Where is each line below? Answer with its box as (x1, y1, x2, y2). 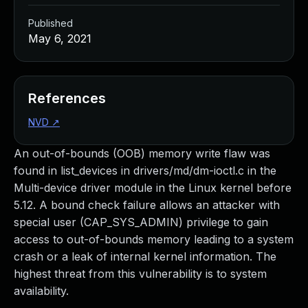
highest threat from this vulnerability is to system (14, 267, 267, 280)
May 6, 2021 (28, 32, 91, 45)
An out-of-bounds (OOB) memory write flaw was (14, 146, 270, 160)
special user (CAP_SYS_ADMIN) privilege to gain (14, 215, 268, 229)
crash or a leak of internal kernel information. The (14, 250, 276, 263)
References (28, 90, 106, 107)
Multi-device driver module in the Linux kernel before (14, 181, 291, 195)
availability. (14, 284, 69, 298)
